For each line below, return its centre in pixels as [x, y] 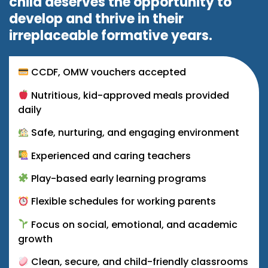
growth [35, 239]
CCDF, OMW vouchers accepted [108, 72]
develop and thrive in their [96, 19]
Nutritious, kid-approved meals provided [129, 95]
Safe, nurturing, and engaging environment [134, 133]
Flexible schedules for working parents [123, 202]
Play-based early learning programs [118, 178]
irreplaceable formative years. [111, 36]
